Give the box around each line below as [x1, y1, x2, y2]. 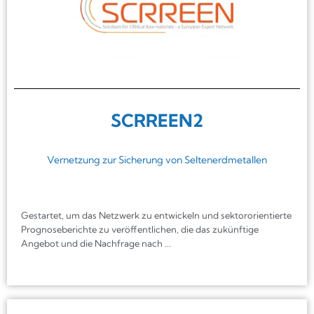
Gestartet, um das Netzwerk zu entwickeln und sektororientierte [21, 209, 292, 221]
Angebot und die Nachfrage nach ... [21, 237, 171, 249]
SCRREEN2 [111, 109, 203, 131]
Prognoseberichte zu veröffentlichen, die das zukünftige [21, 223, 259, 235]
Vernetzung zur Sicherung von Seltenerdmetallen [47, 153, 267, 166]
